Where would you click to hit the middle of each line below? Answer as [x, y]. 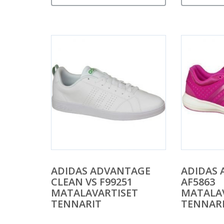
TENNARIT [76, 203]
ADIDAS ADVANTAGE [101, 170]
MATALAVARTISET [94, 192]
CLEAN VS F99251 [92, 181]
